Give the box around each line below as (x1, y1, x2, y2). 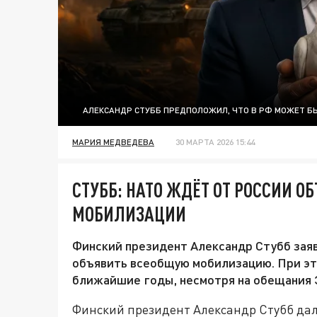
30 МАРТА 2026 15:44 (175, 137, 255, 148)
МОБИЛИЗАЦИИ (72, 202, 186, 226)
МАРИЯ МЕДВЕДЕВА (72, 137, 154, 148)
